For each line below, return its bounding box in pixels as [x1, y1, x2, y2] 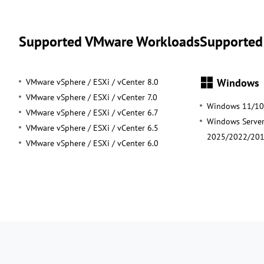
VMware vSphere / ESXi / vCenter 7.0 [26, 91, 157, 103]
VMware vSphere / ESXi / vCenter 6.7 [26, 107, 159, 118]
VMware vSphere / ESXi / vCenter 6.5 [26, 122, 159, 133]
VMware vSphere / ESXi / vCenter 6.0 [26, 137, 159, 148]
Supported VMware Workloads [19, 32, 200, 51]
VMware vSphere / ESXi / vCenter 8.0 [26, 76, 159, 87]
